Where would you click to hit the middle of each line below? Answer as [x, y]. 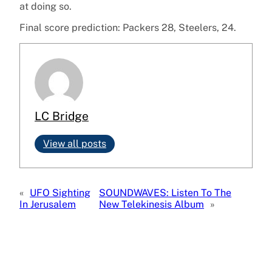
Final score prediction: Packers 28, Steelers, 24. [128, 28]
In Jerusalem [48, 205]
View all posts [75, 144]
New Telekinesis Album [152, 205]
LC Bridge [62, 116]
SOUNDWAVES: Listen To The [165, 193]
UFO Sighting [60, 193]
